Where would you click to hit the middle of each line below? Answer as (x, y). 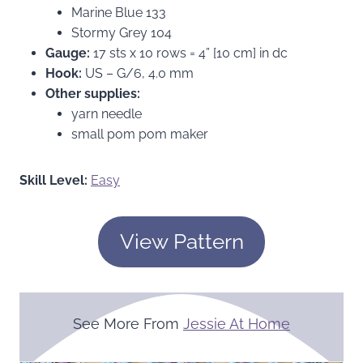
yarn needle (107, 113)
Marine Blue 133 (119, 12)
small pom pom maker (140, 134)
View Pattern (181, 241)
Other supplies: (93, 93)
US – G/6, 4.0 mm (138, 73)
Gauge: (68, 53)
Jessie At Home (237, 323)
